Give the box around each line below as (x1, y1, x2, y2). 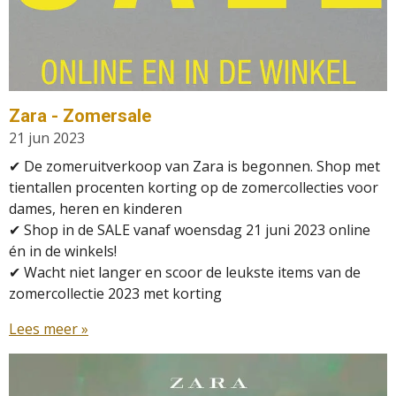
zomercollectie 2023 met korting (9, 284, 222, 304)
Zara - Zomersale (9, 105, 151, 127)
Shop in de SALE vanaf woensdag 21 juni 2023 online (20, 220, 370, 240)
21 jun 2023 (9, 128, 85, 148)
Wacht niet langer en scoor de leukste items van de (20, 263, 361, 283)
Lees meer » (9, 319, 88, 339)
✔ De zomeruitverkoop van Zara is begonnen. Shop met (9, 156, 380, 177)
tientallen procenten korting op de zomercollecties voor (9, 178, 378, 198)
